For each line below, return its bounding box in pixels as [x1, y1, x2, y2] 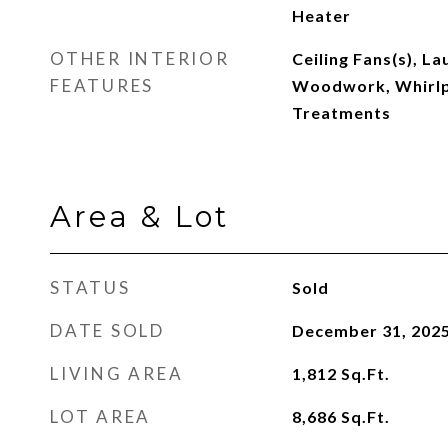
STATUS [50, 277, 131, 298]
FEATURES [50, 75, 154, 96]
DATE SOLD [50, 320, 165, 341]
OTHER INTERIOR [50, 48, 230, 69]
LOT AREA [50, 406, 151, 427]
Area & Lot [50, 199, 229, 234]
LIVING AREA [50, 363, 184, 384]
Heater [291, 6, 351, 25]
